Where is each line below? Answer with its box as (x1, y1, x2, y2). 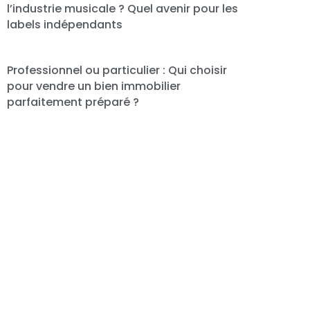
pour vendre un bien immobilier (7, 78, 181, 95)
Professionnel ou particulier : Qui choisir (7, 62, 228, 79)
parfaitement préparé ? (7, 94, 140, 111)
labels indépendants (7, 16, 123, 33)
